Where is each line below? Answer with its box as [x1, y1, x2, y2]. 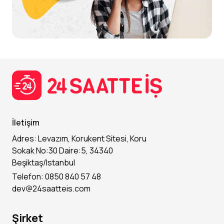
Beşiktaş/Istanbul [12, 157, 75, 168]
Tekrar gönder [118, 200, 163, 209]
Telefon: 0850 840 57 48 [12, 171, 101, 182]
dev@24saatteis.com [12, 183, 90, 194]
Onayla [101, 178, 123, 187]
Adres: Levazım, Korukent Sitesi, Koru [12, 133, 146, 144]
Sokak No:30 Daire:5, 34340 [12, 145, 113, 156]
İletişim [12, 117, 39, 128]
